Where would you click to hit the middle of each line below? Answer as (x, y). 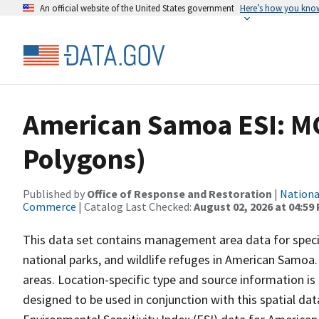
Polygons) (84, 159)
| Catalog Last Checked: (135, 206)
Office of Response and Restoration (179, 194)
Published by (55, 194)
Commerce (49, 206)
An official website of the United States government (137, 8)
